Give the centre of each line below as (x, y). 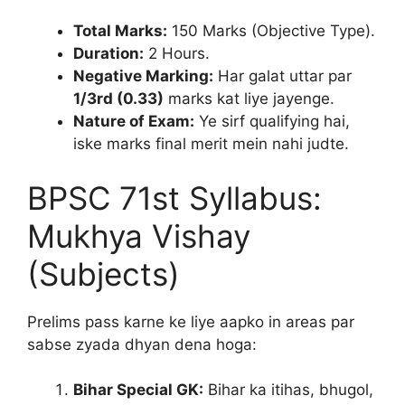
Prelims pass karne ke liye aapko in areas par (191, 321)
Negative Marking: (143, 76)
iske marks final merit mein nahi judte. (211, 144)
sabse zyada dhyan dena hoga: (142, 344)
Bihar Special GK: (138, 390)
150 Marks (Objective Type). (271, 31)
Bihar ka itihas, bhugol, (288, 390)
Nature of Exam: (134, 121)
